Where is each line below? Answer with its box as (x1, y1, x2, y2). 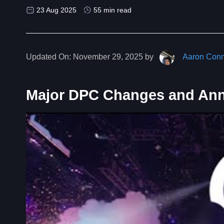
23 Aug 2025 (36, 5, 76, 14)
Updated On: (26, 52, 71, 61)
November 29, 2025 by (71, 52, 155, 61)
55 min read (93, 5, 131, 14)
